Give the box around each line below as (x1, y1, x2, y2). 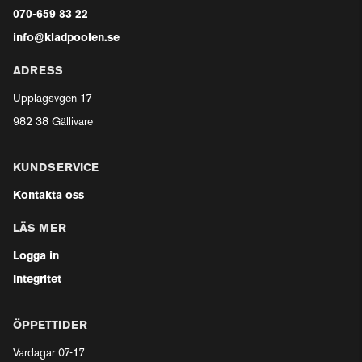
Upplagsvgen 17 (13, 94, 92, 104)
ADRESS (13, 66, 63, 77)
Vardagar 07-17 (13, 348, 85, 359)
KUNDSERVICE (13, 163, 99, 174)
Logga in (13, 251, 59, 262)
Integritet (13, 275, 61, 285)
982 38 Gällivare (13, 117, 93, 128)
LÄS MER (13, 224, 66, 234)
